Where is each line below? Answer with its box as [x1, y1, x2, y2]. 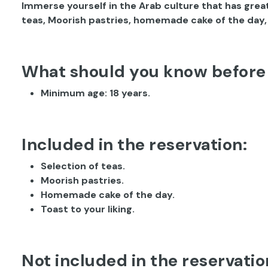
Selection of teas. [41, 160, 125, 172]
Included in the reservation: [22, 133, 247, 156]
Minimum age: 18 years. [41, 87, 150, 99]
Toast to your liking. [41, 203, 135, 215]
